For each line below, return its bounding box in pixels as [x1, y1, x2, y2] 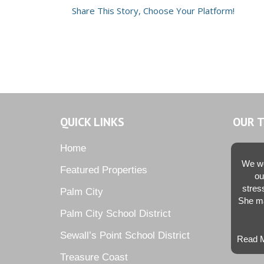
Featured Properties [60, 164, 147, 176]
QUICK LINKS [60, 114, 124, 130]
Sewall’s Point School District [60, 230, 190, 242]
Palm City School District [60, 208, 171, 220]
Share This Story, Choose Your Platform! [72, 5, 235, 17]
